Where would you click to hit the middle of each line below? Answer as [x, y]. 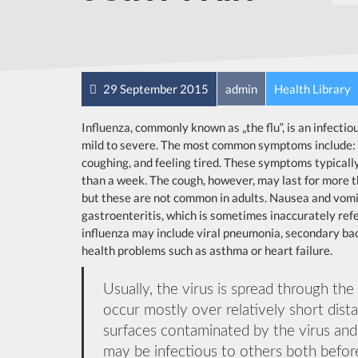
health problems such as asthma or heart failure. [207, 250]
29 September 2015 [155, 89]
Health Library [312, 89]
